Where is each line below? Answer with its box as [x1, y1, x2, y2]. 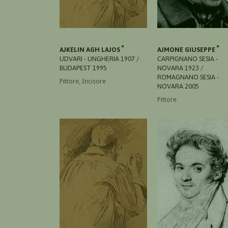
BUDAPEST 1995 [60, 64, 107, 72]
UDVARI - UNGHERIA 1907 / [60, 54, 139, 63]
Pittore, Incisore [60, 77, 106, 85]
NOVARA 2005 [157, 82, 199, 90]
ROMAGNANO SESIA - [157, 73, 219, 81]
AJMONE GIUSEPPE [157, 45, 217, 53]
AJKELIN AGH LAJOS [60, 45, 122, 53]
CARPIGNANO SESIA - [157, 54, 218, 63]
